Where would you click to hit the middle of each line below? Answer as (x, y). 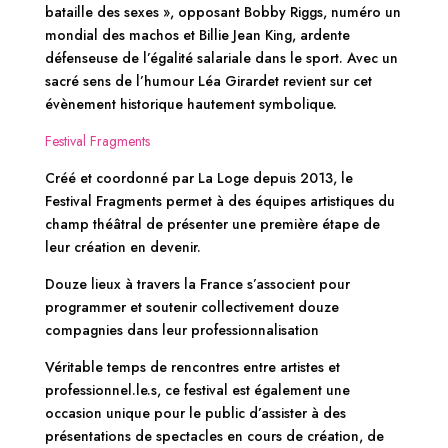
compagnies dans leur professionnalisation (181, 330)
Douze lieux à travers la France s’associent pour (197, 284)
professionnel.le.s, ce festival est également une (197, 390)
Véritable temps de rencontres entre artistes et (192, 367)
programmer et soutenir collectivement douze (191, 307)
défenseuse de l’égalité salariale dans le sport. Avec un (221, 58)
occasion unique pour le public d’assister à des (195, 413)
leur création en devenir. (122, 247)
